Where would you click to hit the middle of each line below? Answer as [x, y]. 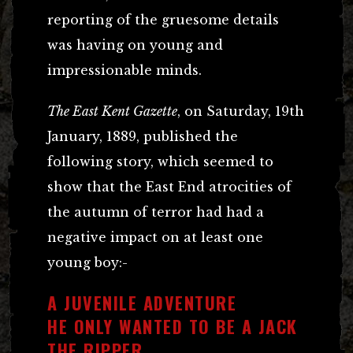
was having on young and [135, 45]
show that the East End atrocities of [169, 186]
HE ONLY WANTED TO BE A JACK [173, 326]
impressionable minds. [124, 70]
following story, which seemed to [160, 161]
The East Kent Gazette [112, 111]
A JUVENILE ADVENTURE [142, 302]
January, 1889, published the [143, 136]
